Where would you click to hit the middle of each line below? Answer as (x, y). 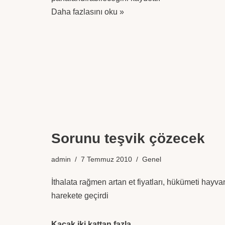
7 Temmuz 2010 (106, 159)
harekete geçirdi (80, 196)
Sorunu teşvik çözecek (128, 138)
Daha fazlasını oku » (88, 12)
